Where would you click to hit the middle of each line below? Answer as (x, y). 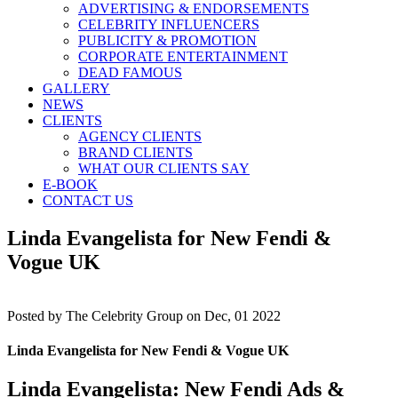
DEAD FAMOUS (130, 72)
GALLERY (76, 88)
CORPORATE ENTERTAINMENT (183, 56)
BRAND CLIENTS (135, 152)
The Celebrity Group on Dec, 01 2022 (173, 315)
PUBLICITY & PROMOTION (167, 40)
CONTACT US (88, 200)
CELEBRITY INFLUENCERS (169, 24)
